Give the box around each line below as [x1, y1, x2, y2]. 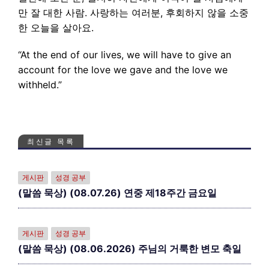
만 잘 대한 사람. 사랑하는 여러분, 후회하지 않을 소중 [18, 7, 249, 19]
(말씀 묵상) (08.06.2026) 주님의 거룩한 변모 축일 [18, 243, 241, 255]
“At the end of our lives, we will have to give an [18, 49, 231, 61]
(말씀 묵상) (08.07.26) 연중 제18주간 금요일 [18, 187, 217, 199]
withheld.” [18, 79, 62, 91]
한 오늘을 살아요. [18, 22, 94, 34]
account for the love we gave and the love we [18, 64, 228, 76]
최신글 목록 [27, 137, 75, 146]
